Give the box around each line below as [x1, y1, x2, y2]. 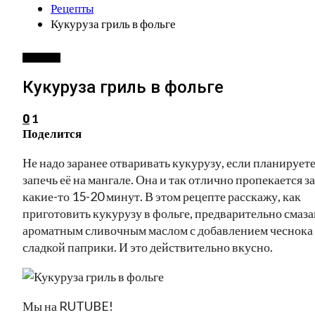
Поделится [22, 125, 82, 141]
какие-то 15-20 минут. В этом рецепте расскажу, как [22, 188, 301, 204]
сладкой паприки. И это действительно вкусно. [22, 238, 273, 255]
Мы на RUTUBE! [22, 297, 117, 314]
